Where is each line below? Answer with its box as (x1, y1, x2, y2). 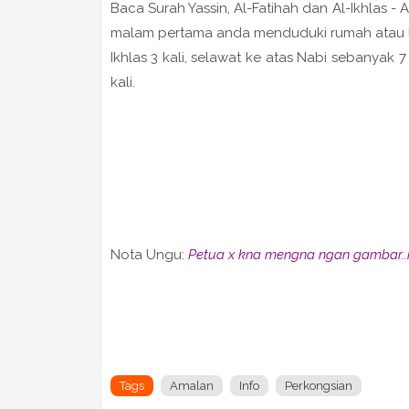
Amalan (169, 379, 214, 393)
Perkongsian (284, 379, 352, 393)
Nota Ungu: (110, 246, 188, 264)
